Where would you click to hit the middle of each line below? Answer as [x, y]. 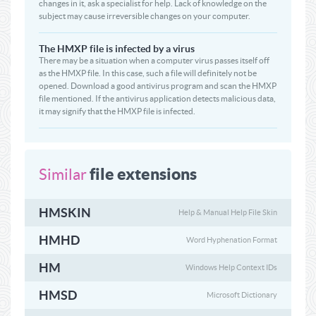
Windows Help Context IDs [231, 267]
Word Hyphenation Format [232, 240]
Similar [63, 174]
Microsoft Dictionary [242, 295]
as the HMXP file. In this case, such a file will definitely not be [148, 73]
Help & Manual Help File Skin [228, 212]
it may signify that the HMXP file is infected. [117, 111]
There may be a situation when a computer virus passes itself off [154, 60]
